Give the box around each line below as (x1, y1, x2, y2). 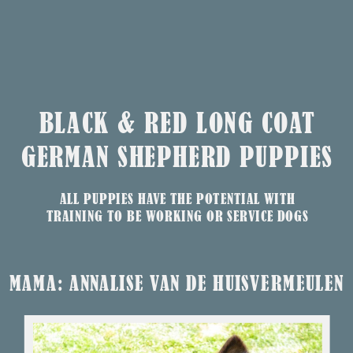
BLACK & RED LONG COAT (39, 108, 315, 139)
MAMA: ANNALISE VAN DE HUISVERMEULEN (9, 272, 344, 296)
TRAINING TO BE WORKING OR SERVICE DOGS (46, 207, 309, 225)
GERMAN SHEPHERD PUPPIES (20, 142, 333, 173)
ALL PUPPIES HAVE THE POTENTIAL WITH (59, 189, 296, 208)
